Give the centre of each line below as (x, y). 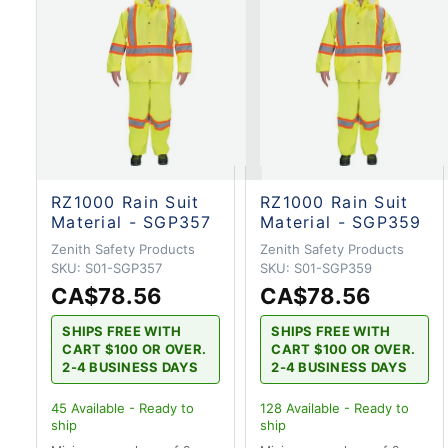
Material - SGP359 (341, 221)
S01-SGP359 (333, 267)
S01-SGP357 (123, 267)
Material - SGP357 (131, 221)
